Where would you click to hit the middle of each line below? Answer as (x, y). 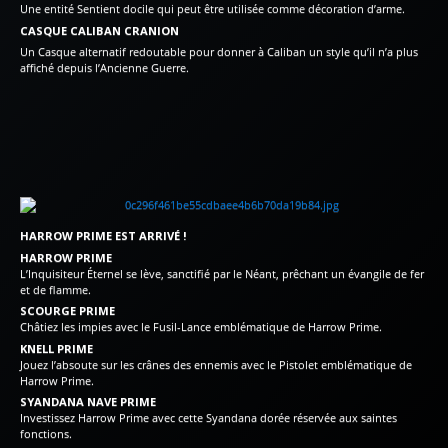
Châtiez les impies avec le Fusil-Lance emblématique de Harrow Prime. (201, 327)
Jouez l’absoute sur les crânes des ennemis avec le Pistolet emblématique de (216, 364)
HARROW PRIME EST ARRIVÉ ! (103, 235)
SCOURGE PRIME (67, 311)
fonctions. (46, 434)
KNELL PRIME (56, 348)
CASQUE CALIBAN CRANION (99, 30)
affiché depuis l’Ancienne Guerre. (104, 68)
